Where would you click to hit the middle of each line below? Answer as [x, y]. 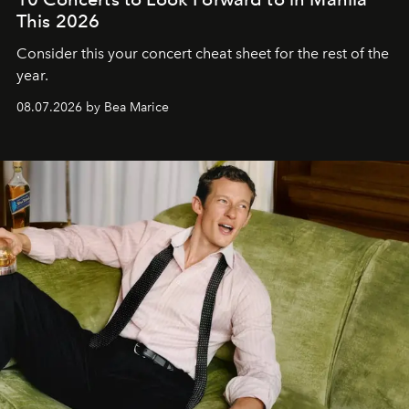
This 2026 [58, 21]
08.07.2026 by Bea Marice [93, 108]
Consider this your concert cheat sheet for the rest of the [203, 54]
